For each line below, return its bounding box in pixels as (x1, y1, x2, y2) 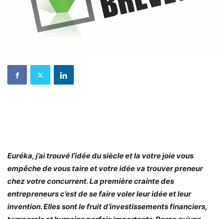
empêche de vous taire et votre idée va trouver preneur (7, 164, 203, 174)
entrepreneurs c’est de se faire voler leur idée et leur (7, 189, 191, 199)
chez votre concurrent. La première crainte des (7, 176, 174, 186)
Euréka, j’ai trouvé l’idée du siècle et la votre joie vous (7, 151, 194, 161)
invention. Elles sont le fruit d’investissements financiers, (7, 202, 207, 212)
